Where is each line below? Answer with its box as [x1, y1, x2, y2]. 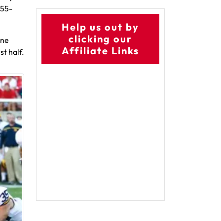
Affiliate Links [62, 44, 139, 57]
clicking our [69, 33, 132, 45]
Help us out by [62, 21, 139, 33]
